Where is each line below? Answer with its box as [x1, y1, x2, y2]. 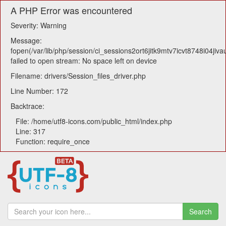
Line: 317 [16, 126, 45, 136]
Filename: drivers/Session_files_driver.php [11, 71, 146, 81]
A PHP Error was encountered [11, 4, 132, 17]
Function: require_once [16, 136, 90, 146]
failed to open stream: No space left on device [11, 55, 157, 66]
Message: [11, 35, 42, 45]
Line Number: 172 [11, 86, 68, 96]
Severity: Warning [11, 20, 67, 30]
